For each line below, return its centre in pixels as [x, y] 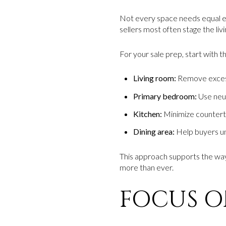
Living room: [154, 78]
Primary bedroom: [165, 96]
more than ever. [147, 167]
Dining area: [154, 132]
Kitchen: [147, 114]
